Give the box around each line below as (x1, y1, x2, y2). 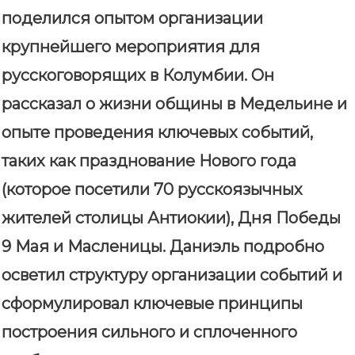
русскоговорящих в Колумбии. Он (2, 65, 274, 85)
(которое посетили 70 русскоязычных (2, 179, 303, 199)
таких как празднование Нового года (2, 151, 296, 170)
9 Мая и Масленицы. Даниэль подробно (2, 236, 324, 256)
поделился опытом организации (2, 8, 263, 28)
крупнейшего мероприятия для (2, 36, 260, 56)
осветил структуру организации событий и (2, 265, 342, 284)
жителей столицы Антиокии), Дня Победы (2, 208, 341, 227)
